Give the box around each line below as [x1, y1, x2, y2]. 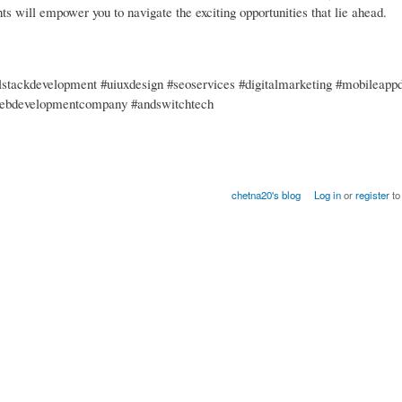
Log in [313, 188, 341, 203]
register [354, 188, 389, 203]
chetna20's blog [232, 188, 301, 203]
